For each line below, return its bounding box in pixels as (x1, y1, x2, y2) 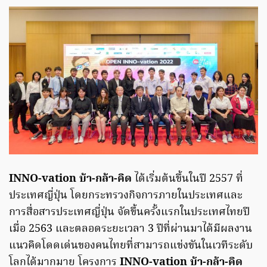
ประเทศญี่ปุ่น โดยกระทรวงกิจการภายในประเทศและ (9, 187, 243, 205)
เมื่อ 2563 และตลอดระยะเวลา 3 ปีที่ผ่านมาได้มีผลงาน (9, 221, 252, 238)
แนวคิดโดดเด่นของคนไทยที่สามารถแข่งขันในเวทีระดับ (9, 237, 253, 255)
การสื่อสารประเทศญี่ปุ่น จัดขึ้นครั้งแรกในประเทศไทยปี (9, 204, 250, 222)
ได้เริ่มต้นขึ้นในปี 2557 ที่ (132, 170, 243, 188)
